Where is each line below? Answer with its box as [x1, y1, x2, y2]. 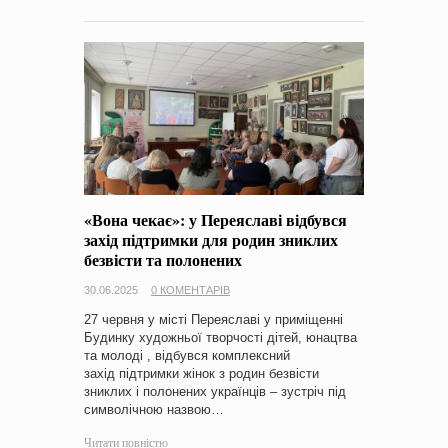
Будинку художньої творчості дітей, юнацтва [84, 329, 357, 345]
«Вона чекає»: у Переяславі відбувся [84, 207, 347, 231]
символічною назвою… [84, 401, 224, 417]
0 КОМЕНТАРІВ [151, 283, 230, 296]
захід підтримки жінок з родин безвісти [84, 365, 319, 381]
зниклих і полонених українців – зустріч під [84, 383, 346, 399]
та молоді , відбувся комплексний [84, 347, 290, 363]
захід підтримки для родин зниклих [84, 227, 338, 251]
